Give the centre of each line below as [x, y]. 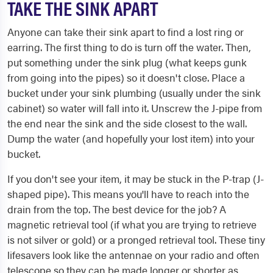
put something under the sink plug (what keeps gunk [127, 62]
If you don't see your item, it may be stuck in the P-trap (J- [136, 179]
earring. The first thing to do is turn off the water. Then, [129, 47]
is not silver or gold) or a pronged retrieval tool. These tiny [136, 239]
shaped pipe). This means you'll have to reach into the [128, 194]
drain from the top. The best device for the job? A [117, 209]
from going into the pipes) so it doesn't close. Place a [126, 77]
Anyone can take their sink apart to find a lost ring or [126, 32]
